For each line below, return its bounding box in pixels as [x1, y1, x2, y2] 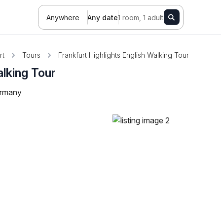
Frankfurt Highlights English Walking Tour [58, 51, 189, 59]
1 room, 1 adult [117, 13, 163, 22]
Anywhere [46, 13, 79, 22]
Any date [87, 13, 118, 22]
